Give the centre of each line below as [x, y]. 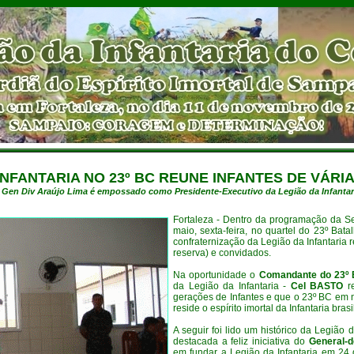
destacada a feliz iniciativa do [241, 341]
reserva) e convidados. [222, 253]
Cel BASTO [317, 286]
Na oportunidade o [216, 275]
